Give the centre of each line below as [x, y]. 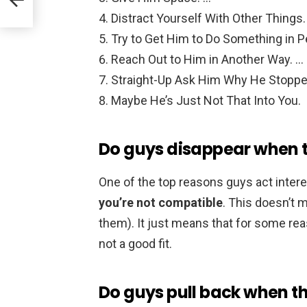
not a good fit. [135, 243]
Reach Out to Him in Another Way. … [207, 59]
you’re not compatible [161, 202]
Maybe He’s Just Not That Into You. [206, 100]
